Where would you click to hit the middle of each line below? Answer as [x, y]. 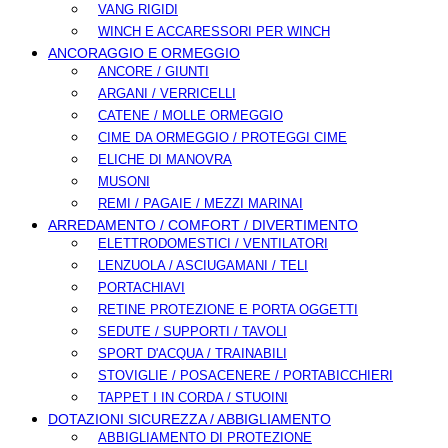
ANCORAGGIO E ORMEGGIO [144, 53]
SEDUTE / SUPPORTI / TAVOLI [192, 332]
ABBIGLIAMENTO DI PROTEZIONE [205, 438]
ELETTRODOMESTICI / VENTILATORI [213, 244]
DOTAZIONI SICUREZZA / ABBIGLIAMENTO [189, 419]
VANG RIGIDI [138, 10]
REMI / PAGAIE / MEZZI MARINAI [200, 204]
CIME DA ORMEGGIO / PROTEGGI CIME [222, 138]
